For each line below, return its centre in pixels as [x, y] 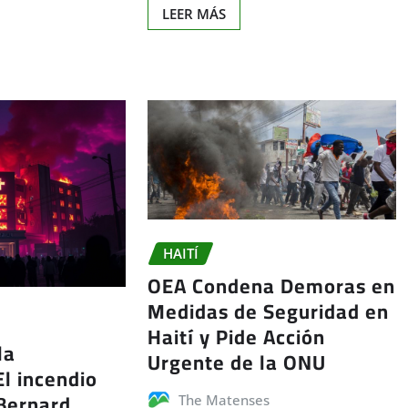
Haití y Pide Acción [236, 337]
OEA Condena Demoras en [271, 286]
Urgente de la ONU [236, 363]
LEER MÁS [194, 14]
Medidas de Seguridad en [268, 312]
